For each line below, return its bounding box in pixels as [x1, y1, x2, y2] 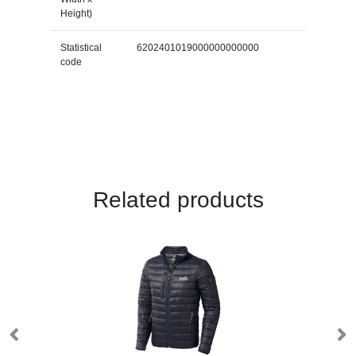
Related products [92, 187, 264, 212]
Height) [60, 7, 92, 19]
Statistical [60, 41, 102, 53]
